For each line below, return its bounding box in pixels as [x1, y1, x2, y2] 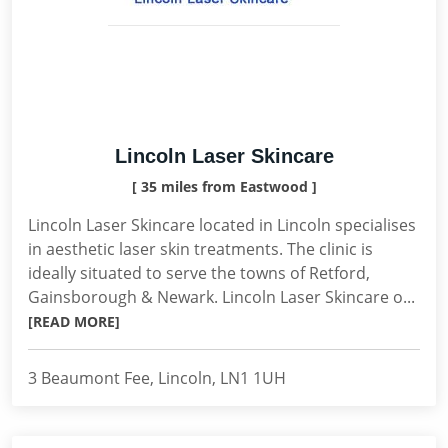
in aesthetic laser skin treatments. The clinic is [28, 238, 373, 260]
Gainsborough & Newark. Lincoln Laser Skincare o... [28, 286, 415, 308]
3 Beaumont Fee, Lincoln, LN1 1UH [28, 367, 286, 389]
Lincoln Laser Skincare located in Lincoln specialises [28, 214, 416, 236]
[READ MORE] [28, 312, 120, 331]
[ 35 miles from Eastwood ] [131, 177, 317, 196]
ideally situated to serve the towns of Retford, [28, 262, 370, 284]
